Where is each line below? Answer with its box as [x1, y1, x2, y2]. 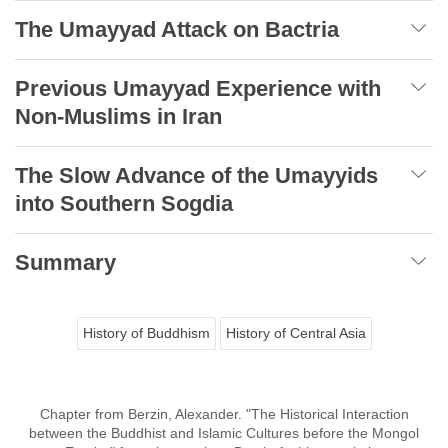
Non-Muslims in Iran [15, 103, 222, 129]
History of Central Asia [225, 324, 366, 341]
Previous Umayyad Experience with [15, 75, 381, 101]
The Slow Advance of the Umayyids [15, 162, 378, 188]
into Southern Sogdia [15, 190, 233, 216]
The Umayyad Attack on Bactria [15, 16, 339, 42]
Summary [15, 249, 116, 275]
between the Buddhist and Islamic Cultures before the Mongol [29, 424, 419, 441]
